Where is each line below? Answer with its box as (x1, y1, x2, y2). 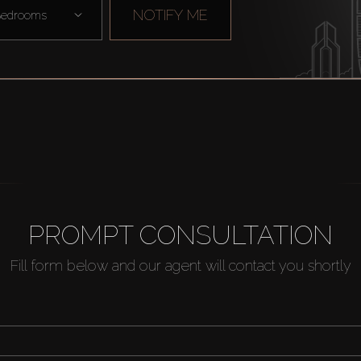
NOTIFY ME (133, 6, 209, 24)
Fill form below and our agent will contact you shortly (10, 257, 351, 275)
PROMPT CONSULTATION (28, 220, 333, 251)
